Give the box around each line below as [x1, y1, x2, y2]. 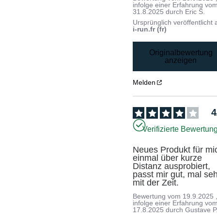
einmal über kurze [133, 153, 202, 163]
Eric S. [185, 7, 205, 15]
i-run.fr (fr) [133, 25, 167, 33]
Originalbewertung [149, 48, 213, 57]
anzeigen [165, 56, 197, 64]
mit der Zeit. [133, 178, 179, 188]
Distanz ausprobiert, [133, 161, 211, 171]
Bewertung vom [133, 192, 183, 201]
